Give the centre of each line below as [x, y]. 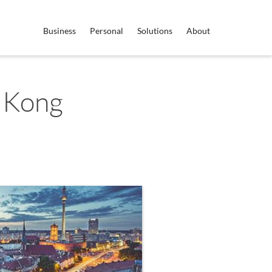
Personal [107, 31]
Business [59, 31]
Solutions [155, 31]
